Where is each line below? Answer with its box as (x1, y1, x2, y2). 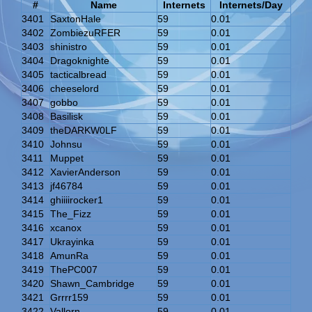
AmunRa (50, 249, 88, 261)
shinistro (50, 40, 87, 52)
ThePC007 (50, 263, 97, 275)
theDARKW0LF (50, 124, 117, 136)
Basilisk (50, 110, 83, 122)
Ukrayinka (50, 235, 94, 247)
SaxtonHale (50, 13, 101, 24)
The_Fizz (50, 208, 91, 219)
